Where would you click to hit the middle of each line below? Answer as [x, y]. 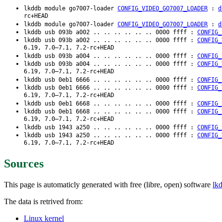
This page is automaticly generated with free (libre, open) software [108, 184]
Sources [24, 164]
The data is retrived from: [43, 201]
